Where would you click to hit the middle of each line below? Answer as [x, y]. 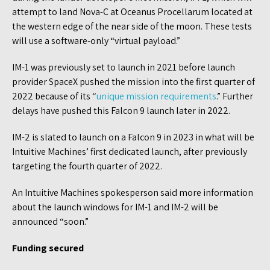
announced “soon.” [50, 222]
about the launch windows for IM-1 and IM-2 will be [115, 207]
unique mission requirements [156, 96]
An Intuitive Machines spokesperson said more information [133, 193]
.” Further [235, 96]
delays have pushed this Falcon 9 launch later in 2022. [121, 111]
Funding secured [48, 248]
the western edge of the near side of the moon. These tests [132, 27]
